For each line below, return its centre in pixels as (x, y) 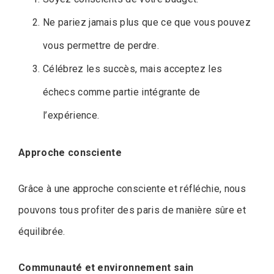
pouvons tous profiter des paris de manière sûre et (132, 210)
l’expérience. (71, 115)
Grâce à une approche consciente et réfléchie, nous (132, 188)
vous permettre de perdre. (101, 45)
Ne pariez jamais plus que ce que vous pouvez (147, 22)
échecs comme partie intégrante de (122, 92)
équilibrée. (42, 231)
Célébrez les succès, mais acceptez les (133, 68)
